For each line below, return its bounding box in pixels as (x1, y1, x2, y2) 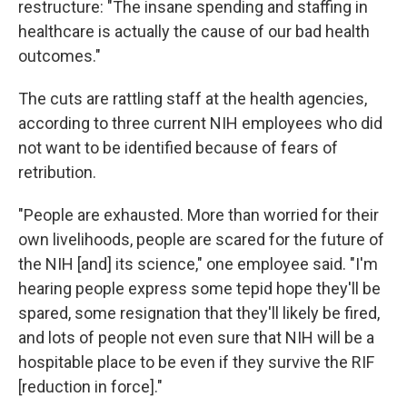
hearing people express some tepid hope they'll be (18, 279, 381, 298)
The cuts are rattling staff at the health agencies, (18, 89, 367, 108)
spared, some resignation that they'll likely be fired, (18, 303, 380, 323)
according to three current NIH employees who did (18, 114, 382, 133)
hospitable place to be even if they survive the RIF (18, 352, 374, 372)
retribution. (18, 163, 96, 182)
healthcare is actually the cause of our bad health (18, 22, 370, 41)
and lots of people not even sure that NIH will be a (18, 328, 374, 347)
